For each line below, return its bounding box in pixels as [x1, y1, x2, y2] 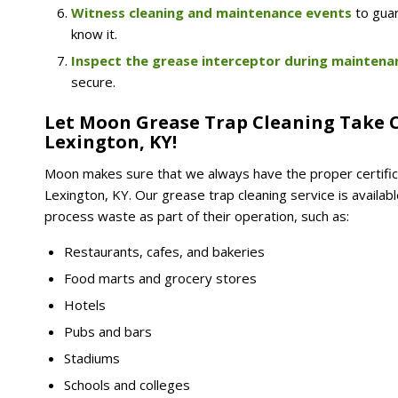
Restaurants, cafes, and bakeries [64, 243, 265, 261]
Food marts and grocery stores [64, 269, 257, 288]
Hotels [64, 296, 106, 314]
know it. [71, 24, 117, 43]
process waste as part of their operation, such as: [44, 207, 349, 226]
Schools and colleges [64, 376, 190, 394]
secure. [71, 72, 115, 91]
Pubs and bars [64, 322, 152, 341]
